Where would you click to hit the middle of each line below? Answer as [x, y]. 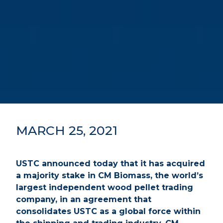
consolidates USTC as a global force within [108, 211]
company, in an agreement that [84, 199]
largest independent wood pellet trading [105, 187]
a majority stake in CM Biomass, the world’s [110, 175]
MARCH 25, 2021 [67, 130]
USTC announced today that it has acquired [111, 164]
